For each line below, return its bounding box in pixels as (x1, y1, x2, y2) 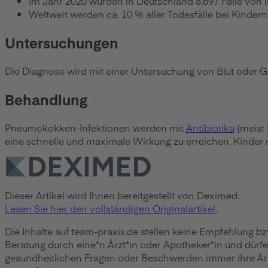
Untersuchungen (5, 32, 118, 52)
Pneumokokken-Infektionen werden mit (5, 120, 186, 134)
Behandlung (5, 89, 87, 109)
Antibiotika (186, 120, 234, 134)
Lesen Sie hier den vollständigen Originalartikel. (5, 201, 217, 215)
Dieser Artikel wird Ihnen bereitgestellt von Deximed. (5, 188, 239, 202)
